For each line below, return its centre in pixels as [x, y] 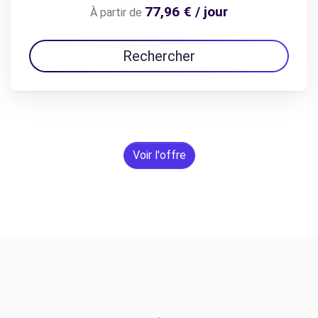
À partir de [116, 12]
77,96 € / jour [186, 12]
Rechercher [159, 56]
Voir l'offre [159, 155]
